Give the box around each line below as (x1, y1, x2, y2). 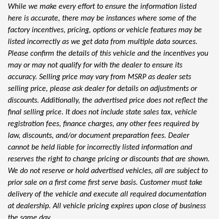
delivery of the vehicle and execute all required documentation (8, 190, 206, 198)
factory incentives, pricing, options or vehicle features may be (8, 26, 202, 34)
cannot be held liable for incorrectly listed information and (8, 143, 192, 152)
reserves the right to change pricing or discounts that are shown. (8, 155, 210, 163)
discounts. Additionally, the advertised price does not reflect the (8, 96, 208, 105)
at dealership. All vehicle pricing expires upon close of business (8, 202, 206, 210)
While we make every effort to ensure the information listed (8, 2, 197, 11)
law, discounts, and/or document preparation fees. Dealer (8, 131, 189, 140)
